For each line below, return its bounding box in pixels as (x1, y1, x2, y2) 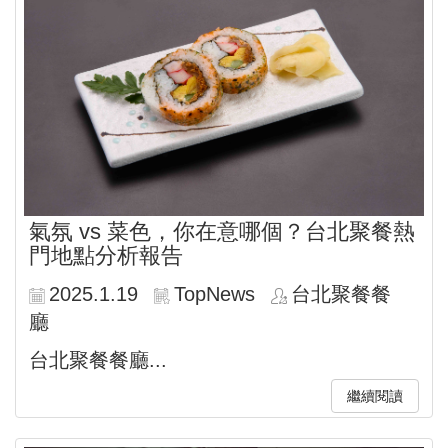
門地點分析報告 (29, 242, 183, 268)
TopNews (174, 282, 255, 305)
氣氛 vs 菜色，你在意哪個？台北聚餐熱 (29, 218, 415, 244)
